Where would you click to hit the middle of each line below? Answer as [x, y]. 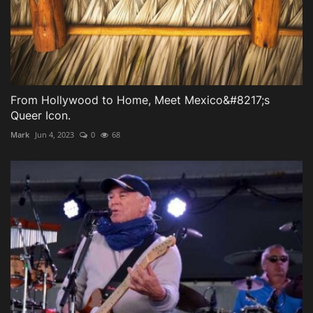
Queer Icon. [41, 115]
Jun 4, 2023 [54, 134]
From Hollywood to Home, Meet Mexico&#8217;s [140, 100]
